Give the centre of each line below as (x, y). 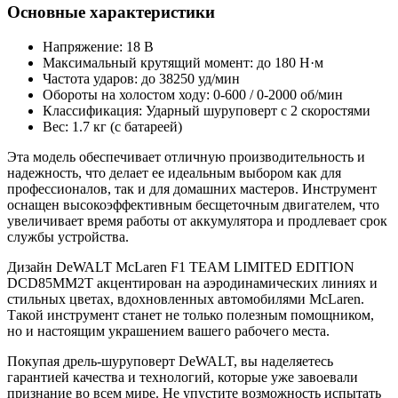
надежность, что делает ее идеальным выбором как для (174, 173)
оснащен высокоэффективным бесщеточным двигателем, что (193, 205)
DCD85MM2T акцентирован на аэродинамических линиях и (192, 283)
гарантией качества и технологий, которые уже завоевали (183, 378)
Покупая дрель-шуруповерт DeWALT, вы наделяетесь (170, 362)
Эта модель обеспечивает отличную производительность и (186, 157)
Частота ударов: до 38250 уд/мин (141, 79)
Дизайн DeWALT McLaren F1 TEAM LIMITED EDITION (181, 267)
